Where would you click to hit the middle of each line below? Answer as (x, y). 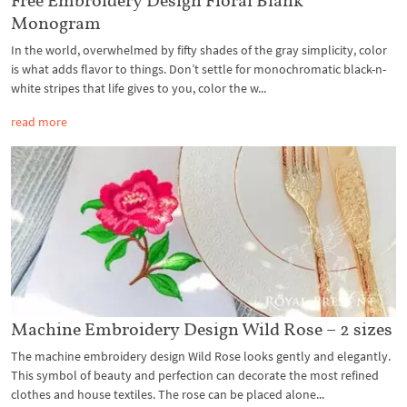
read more (39, 121)
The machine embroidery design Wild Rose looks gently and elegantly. (201, 357)
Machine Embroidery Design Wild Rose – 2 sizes (202, 329)
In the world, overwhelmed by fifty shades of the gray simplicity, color (199, 50)
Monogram (56, 22)
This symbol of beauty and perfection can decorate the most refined (195, 376)
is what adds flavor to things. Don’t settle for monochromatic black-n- (199, 69)
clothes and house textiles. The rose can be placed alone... (168, 395)
